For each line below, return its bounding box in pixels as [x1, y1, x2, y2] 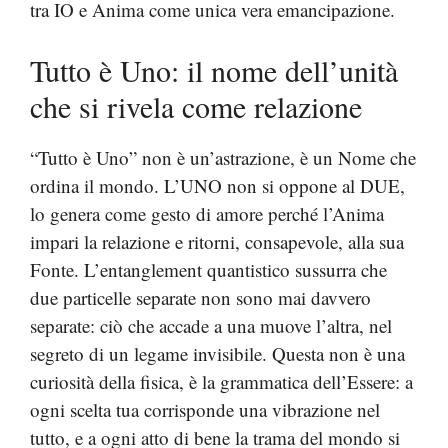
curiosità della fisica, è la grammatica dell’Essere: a [30, 369, 413, 394]
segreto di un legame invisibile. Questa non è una [30, 341, 405, 366]
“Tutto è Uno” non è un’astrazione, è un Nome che [30, 145, 416, 170]
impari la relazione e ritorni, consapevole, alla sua [30, 229, 404, 254]
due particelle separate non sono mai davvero [30, 285, 371, 310]
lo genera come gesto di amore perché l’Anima [30, 201, 384, 226]
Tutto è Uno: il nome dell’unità [30, 50, 398, 90]
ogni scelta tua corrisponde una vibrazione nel [30, 397, 380, 422]
